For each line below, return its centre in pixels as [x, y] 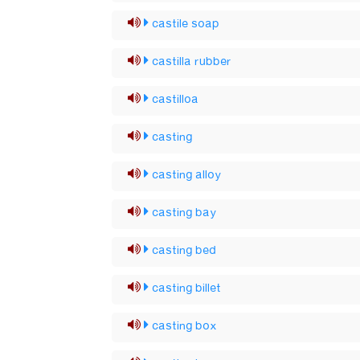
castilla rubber [192, 62]
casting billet [187, 288]
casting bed [184, 251]
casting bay [185, 213]
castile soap [186, 24]
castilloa [176, 100]
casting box [185, 326]
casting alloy [187, 175]
